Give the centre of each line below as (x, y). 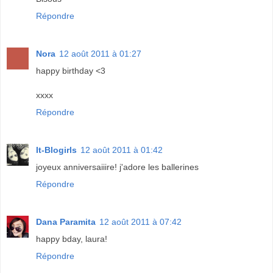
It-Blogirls (56, 150)
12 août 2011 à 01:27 (100, 53)
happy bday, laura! (72, 239)
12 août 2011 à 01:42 (122, 150)
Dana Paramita (66, 222)
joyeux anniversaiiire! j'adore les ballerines (117, 167)
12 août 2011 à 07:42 (140, 222)
